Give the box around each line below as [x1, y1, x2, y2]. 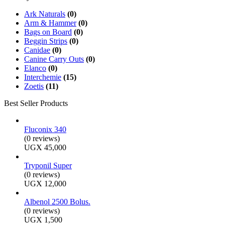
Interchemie [24, 72, 61, 81]
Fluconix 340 [24, 125, 66, 134]
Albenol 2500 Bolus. [24, 197, 90, 206]
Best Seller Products [4, 98, 68, 107]
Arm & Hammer [24, 18, 76, 27]
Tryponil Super [24, 161, 72, 170]
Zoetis [24, 81, 44, 90]
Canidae [24, 45, 50, 54]
